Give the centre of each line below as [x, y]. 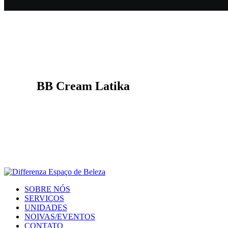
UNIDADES [46, 207]
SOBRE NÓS [47, 189]
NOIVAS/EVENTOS [60, 216]
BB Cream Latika [83, 86]
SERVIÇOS [44, 198]
